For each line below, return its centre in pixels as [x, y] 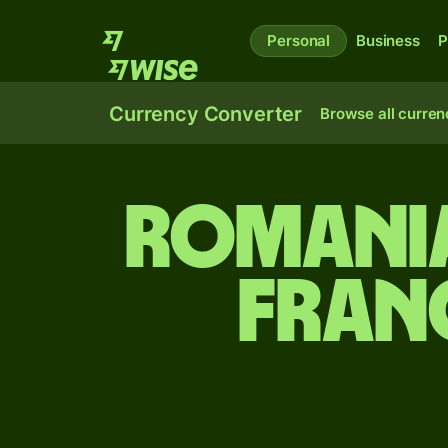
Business [388, 40]
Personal [299, 40]
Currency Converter [206, 114]
